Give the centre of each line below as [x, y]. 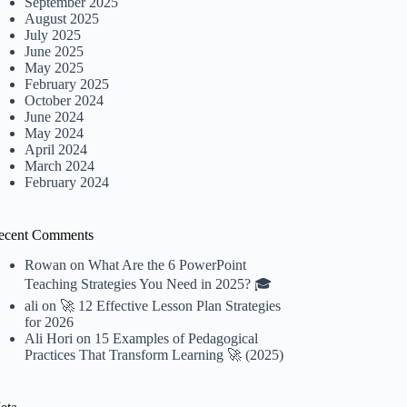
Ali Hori [49, 339]
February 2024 [67, 183]
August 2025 [62, 19]
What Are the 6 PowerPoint [168, 265]
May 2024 [55, 134]
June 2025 [55, 52]
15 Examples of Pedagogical [177, 339]
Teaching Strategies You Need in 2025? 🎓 [149, 284]
